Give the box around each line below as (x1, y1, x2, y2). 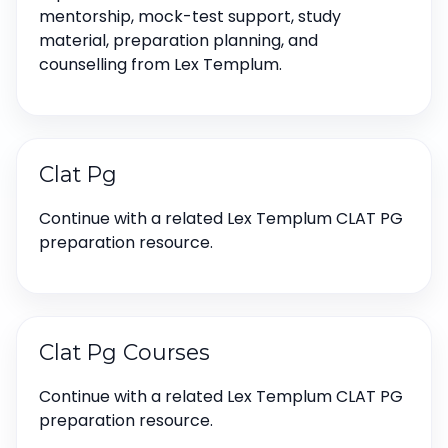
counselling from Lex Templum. (39, 53, 282, 77)
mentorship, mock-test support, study (39, 5, 341, 29)
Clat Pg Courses (39, 339, 210, 366)
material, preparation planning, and (39, 29, 318, 53)
